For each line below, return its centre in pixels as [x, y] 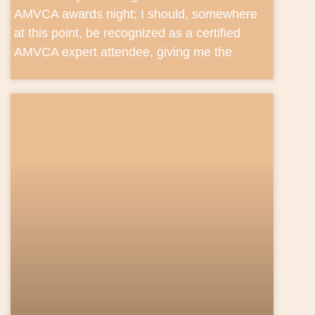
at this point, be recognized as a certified [127, 33]
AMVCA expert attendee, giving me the [123, 52]
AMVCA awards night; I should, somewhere [136, 14]
